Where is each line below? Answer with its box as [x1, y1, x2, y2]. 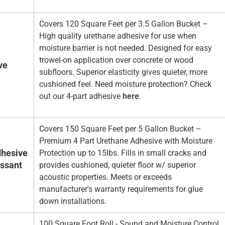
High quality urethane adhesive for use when [39, 31, 196, 41]
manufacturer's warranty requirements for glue [39, 184, 203, 194]
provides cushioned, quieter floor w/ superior [39, 160, 196, 170]
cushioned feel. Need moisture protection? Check [39, 79, 211, 89]
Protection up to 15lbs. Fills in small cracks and [39, 148, 206, 158]
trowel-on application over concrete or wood [39, 55, 193, 65]
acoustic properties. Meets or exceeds [39, 172, 172, 182]
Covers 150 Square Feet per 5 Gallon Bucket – [39, 124, 201, 134]
